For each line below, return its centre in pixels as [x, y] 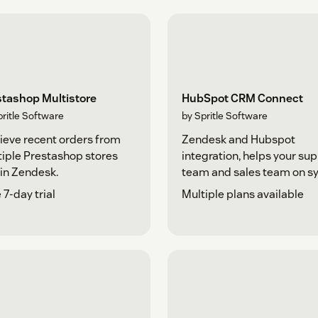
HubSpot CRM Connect [242, 98]
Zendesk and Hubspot [238, 139]
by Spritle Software [225, 115]
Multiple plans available [243, 194]
